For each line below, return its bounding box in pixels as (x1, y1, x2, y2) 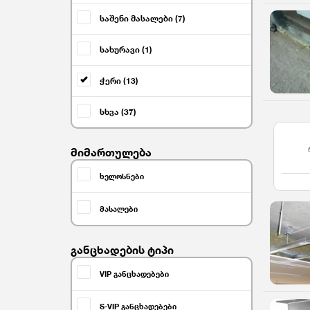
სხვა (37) (100, 107, 136, 117)
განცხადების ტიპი (71, 243, 174, 257)
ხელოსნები (100, 172, 144, 181)
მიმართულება (71, 145, 152, 159)
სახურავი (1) (100, 44, 152, 55)
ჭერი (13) (100, 75, 138, 86)
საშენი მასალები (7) (100, 13, 185, 24)
